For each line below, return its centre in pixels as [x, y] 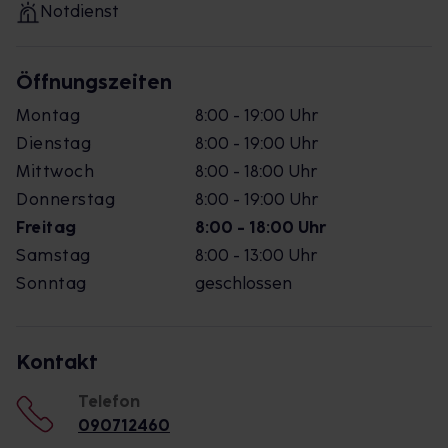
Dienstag [53, 143]
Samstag [53, 255]
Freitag [46, 227]
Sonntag [51, 283]
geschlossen [243, 283]
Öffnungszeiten [94, 82]
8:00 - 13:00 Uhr [256, 255]
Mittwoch [55, 171]
